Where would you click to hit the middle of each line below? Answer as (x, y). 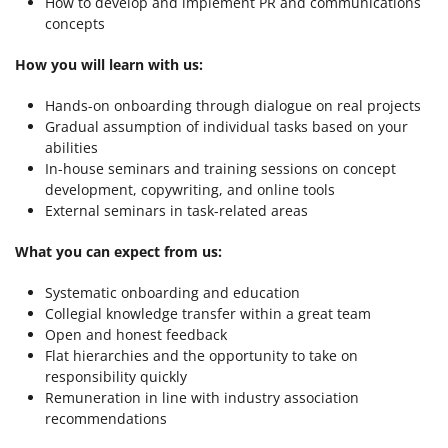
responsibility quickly (116, 376)
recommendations (106, 418)
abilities (71, 147)
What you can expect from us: (118, 251)
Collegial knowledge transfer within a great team (208, 313)
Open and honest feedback (136, 334)
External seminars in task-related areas (176, 210)
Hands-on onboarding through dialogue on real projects (233, 105)
